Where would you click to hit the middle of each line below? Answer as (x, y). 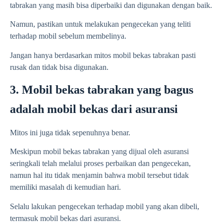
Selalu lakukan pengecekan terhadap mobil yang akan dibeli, (105, 206)
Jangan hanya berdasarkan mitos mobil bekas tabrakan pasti (103, 55)
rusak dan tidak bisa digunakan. (59, 67)
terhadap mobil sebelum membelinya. (68, 36)
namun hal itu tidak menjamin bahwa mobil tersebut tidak (99, 175)
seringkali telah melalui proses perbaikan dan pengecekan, (100, 164)
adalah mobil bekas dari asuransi (94, 109)
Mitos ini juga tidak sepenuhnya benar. (70, 132)
